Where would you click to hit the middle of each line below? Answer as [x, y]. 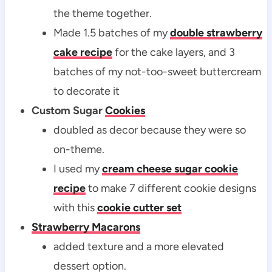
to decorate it [86, 91]
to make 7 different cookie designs [171, 188]
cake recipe [83, 52]
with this [75, 207]
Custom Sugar [68, 110]
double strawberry [216, 32]
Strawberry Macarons [86, 227]
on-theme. [79, 149]
